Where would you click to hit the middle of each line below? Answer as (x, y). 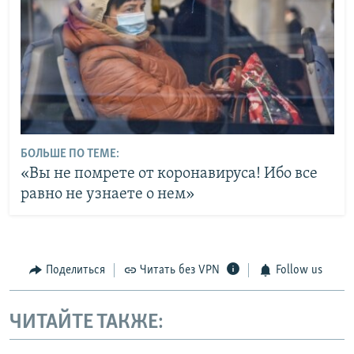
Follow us (299, 271)
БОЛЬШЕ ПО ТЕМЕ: (70, 154)
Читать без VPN (180, 271)
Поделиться (75, 271)
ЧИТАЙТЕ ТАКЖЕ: (87, 322)
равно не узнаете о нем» (107, 194)
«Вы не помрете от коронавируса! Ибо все (169, 173)
